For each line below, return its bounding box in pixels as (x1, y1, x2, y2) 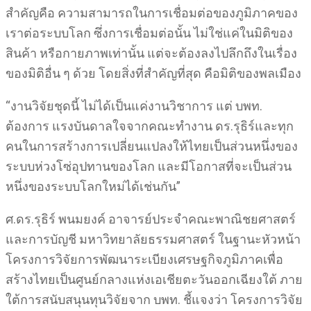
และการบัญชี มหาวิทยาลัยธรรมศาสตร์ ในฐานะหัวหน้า (6, 232, 301, 246)
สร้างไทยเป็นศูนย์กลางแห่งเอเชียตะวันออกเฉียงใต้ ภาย (6, 272, 303, 287)
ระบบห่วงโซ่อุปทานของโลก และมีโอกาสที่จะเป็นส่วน (6, 159, 292, 174)
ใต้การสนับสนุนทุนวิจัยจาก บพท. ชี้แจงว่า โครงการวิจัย (6, 292, 303, 307)
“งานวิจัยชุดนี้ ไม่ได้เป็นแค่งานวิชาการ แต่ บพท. (6, 99, 262, 113)
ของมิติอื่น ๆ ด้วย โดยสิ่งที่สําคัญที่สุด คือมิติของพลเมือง (6, 66, 301, 81)
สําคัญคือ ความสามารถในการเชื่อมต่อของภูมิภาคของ (6, 6, 298, 20)
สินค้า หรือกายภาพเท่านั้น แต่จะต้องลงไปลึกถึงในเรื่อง (6, 46, 297, 60)
